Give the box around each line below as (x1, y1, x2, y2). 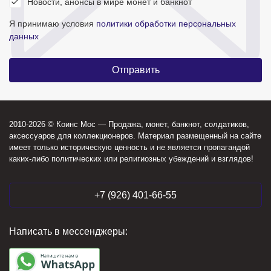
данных (9, 31, 39, 41)
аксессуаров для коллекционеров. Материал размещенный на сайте (9, 131, 261, 140)
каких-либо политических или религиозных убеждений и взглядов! (9, 154, 253, 163)
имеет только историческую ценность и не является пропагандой (9, 143, 250, 152)
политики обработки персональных (96, 19, 236, 28)
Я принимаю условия (9, 19, 96, 28)
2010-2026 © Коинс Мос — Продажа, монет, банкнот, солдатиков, (9, 120, 249, 129)
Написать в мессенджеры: (9, 226, 128, 237)
